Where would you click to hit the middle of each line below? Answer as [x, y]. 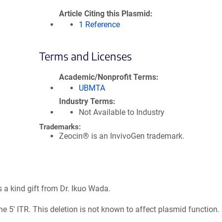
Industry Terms [86, 102]
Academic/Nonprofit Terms [108, 77]
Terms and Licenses [85, 56]
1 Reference [99, 25]
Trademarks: [60, 127]
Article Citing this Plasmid [105, 14]
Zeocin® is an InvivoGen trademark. [122, 136]
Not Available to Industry [122, 112]
